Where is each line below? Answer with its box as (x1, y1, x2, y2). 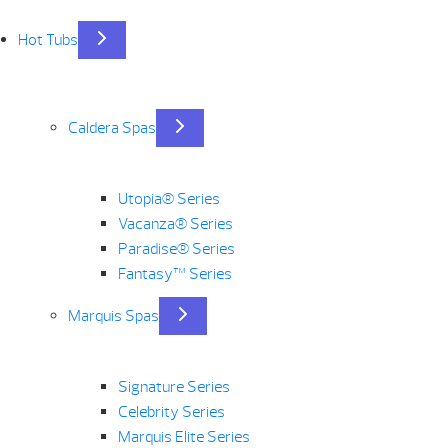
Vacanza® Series (117, 214, 233, 234)
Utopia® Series (117, 189, 220, 209)
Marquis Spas (67, 306, 159, 326)
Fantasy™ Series (117, 264, 232, 284)
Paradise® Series (117, 239, 235, 259)
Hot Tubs (17, 30, 78, 50)
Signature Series (117, 377, 230, 397)
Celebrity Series (117, 402, 225, 422)
